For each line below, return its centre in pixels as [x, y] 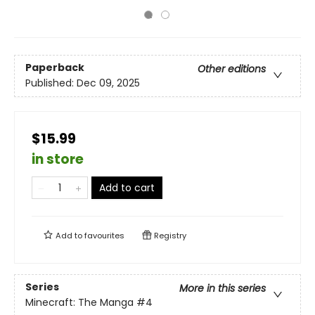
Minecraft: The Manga [79, 303]
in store [58, 159]
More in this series [223, 289]
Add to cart [127, 188]
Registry [169, 236]
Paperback [55, 68]
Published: [51, 83]
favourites [104, 236]
